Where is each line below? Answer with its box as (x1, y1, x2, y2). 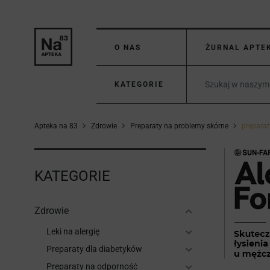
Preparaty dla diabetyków (46, 244, 142, 254)
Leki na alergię (46, 227, 99, 236)
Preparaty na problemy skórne (130, 122, 228, 130)
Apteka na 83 (34, 122, 78, 130)
